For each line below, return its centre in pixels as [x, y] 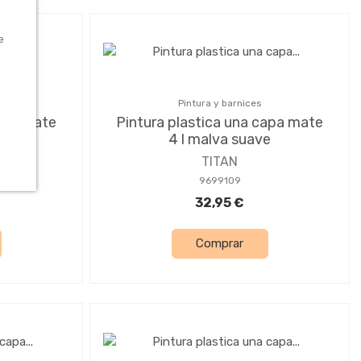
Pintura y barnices [220, 103]
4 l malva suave [220, 139]
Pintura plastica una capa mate [220, 122]
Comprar [220, 244]
